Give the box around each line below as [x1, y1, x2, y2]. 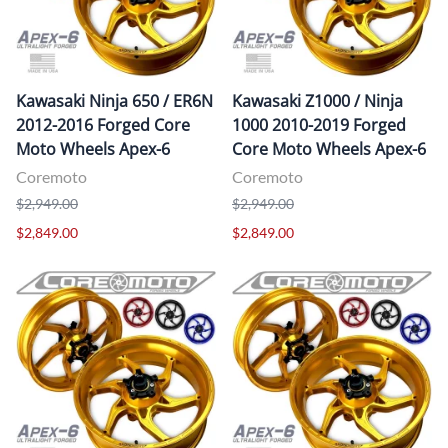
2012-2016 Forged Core [16, 113, 190, 136]
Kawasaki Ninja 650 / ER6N [16, 89, 213, 112]
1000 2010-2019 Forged [232, 113, 406, 136]
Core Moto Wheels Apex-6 [232, 137, 426, 160]
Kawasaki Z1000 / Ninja [232, 89, 403, 112]
